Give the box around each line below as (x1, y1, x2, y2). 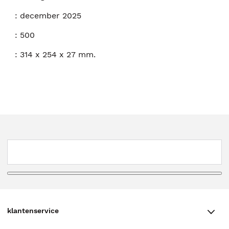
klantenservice (7, 206, 59, 215)
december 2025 (20, 11, 81, 21)
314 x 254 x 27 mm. (20, 50, 96, 60)
